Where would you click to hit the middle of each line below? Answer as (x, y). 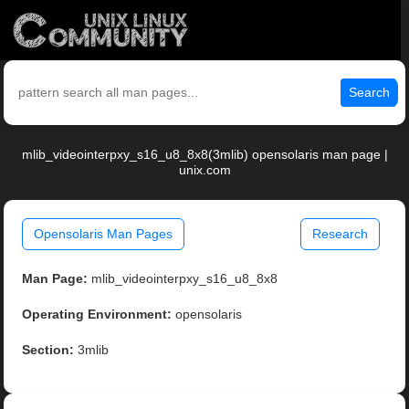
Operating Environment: (97, 315)
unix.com (204, 170)
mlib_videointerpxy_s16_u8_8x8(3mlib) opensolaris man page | (204, 155)
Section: (48, 350)
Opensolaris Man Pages (104, 234)
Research (340, 234)
